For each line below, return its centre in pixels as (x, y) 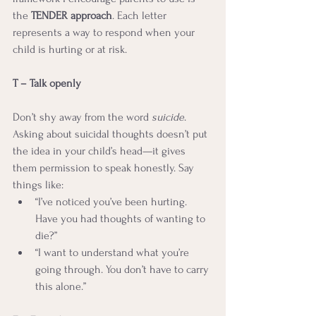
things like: (38, 184)
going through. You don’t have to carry (123, 269)
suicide (168, 117)
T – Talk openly (47, 83)
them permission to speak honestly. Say (105, 168)
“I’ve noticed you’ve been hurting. (113, 201)
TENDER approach (72, 15)
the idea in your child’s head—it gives (101, 151)
